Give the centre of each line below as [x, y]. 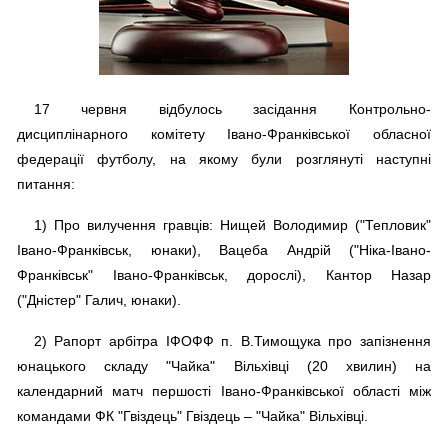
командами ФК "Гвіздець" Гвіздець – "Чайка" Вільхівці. [192, 416]
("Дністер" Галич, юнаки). [99, 300]
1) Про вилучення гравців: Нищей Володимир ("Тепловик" [232, 225]
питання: [46, 184]
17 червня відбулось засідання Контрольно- [232, 109]
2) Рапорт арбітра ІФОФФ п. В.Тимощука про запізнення [232, 341]
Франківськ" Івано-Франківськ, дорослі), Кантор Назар [224, 275]
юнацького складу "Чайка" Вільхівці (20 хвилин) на [224, 366]
